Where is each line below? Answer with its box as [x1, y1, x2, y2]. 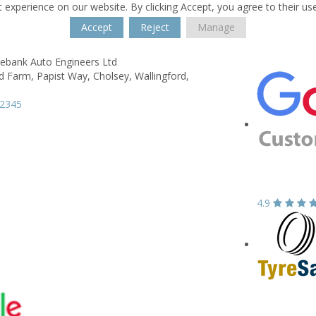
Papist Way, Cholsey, [37, 69, 132, 83]
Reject [140, 20, 169, 34]
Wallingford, [135, 69, 189, 83]
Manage [197, 20, 235, 34]
